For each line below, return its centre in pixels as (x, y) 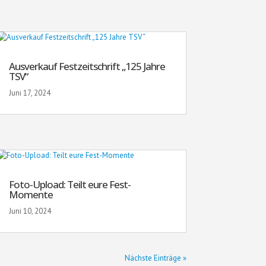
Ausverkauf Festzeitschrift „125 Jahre (87, 66)
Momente (31, 194)
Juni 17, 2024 (29, 93)
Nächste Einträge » (155, 258)
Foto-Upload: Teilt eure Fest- (69, 184)
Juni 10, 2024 (30, 211)
